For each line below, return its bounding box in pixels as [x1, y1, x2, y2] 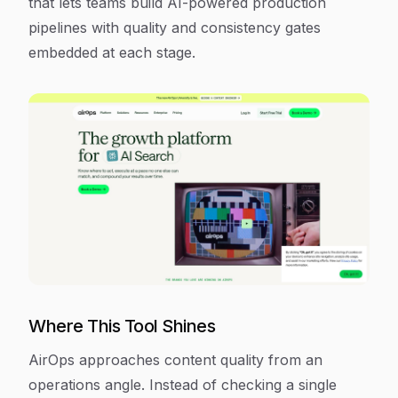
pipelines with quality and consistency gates [28, 19, 321, 36]
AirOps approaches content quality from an [28, 351, 322, 369]
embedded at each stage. [28, 44, 195, 61]
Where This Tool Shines [28, 315, 215, 337]
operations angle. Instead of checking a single [28, 376, 337, 394]
